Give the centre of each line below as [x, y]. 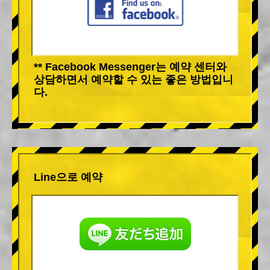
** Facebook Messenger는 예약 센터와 [130, 67]
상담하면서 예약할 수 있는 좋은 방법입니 [133, 79]
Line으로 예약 [68, 177]
